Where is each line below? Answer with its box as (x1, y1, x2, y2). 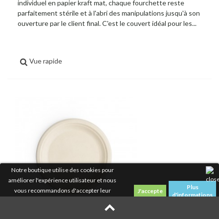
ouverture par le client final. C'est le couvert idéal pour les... (18, 19, 197, 27)
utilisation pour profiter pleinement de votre (5, 197, 120, 204)
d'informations (172, 191, 213, 198)
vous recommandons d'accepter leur (14, 187, 111, 194)
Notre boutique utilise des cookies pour (11, 166, 114, 174)
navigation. (48, 207, 77, 215)
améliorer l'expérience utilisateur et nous (8, 176, 116, 184)
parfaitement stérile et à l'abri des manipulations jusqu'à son (18, 8, 200, 17)
